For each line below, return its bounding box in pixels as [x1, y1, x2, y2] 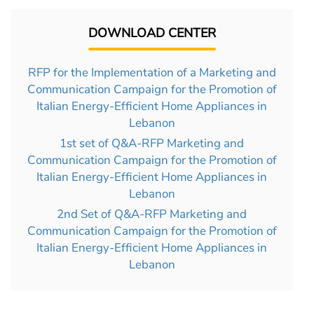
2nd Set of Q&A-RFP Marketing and [57, 206, 247, 222]
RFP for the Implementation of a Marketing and [27, 64, 276, 81]
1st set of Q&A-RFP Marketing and [60, 135, 244, 151]
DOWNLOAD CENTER [88, 25, 216, 41]
